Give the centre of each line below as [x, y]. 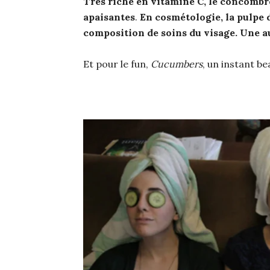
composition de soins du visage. [160, 32]
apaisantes [109, 17]
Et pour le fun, [117, 64]
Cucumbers [177, 64]
